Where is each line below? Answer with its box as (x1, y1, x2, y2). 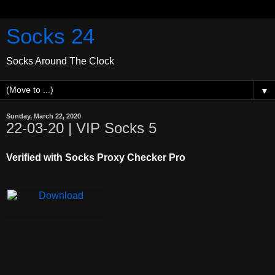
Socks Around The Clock (6, 56, 114, 66)
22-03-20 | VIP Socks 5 (6, 120, 157, 136)
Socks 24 (6, 25, 95, 48)
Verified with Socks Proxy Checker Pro (6, 152, 185, 163)
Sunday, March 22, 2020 (6, 112, 81, 120)
